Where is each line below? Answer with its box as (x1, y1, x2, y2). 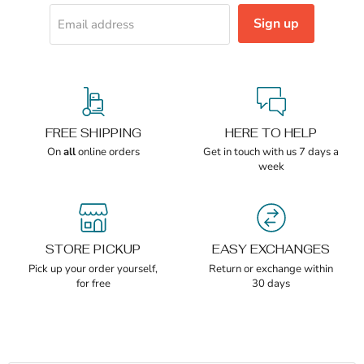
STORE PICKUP (45, 241, 141, 258)
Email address (57, 15, 134, 32)
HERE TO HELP (225, 124, 317, 141)
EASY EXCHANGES (212, 241, 330, 258)
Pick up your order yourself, (28, 261, 158, 276)
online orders (75, 145, 140, 160)
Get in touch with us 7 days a (203, 145, 339, 160)
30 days (252, 275, 290, 291)
